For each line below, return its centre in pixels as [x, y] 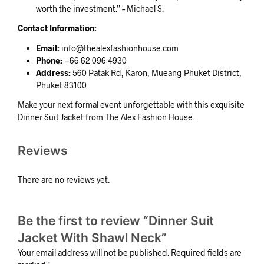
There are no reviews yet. [64, 179]
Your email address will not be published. [93, 252]
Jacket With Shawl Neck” [92, 237]
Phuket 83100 [61, 85]
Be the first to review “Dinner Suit [116, 220]
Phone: [49, 60]
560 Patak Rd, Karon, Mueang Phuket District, [156, 72]
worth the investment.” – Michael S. [100, 9]
